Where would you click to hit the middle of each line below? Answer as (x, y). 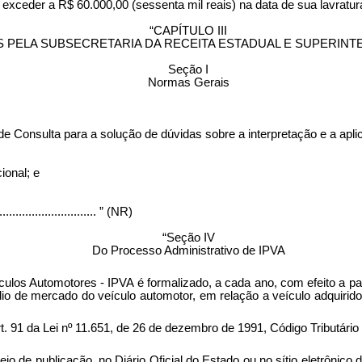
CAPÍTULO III (191, 30)
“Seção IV (188, 237)
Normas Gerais (188, 82)
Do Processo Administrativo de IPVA (188, 250)
